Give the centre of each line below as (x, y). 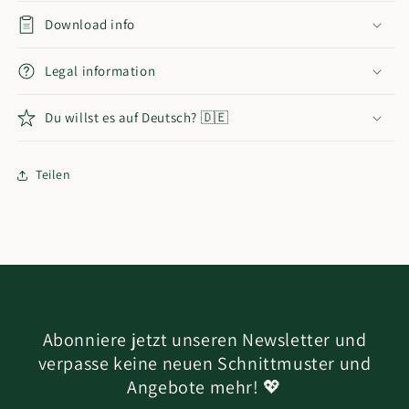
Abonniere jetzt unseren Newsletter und (204, 340)
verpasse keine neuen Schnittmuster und (204, 363)
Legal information (100, 70)
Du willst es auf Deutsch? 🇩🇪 (137, 117)
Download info (90, 24)
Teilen (53, 174)
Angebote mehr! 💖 (204, 387)
